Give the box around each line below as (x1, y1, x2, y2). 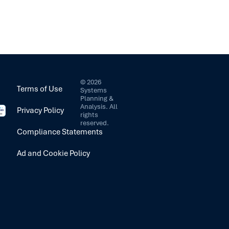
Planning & (80, 94, 114, 103)
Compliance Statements (17, 126, 103, 137)
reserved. (80, 118, 109, 127)
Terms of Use (17, 83, 63, 94)
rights (80, 110, 99, 119)
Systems (80, 85, 107, 95)
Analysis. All (80, 102, 118, 111)
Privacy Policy (17, 105, 64, 116)
